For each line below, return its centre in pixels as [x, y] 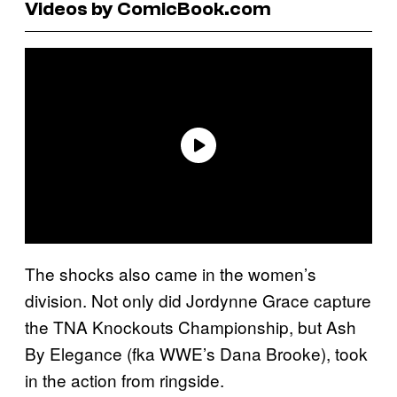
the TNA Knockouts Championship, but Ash [191, 326]
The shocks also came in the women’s [171, 273]
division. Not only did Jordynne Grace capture [198, 300]
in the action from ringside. [125, 379]
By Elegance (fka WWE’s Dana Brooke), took [196, 353]
